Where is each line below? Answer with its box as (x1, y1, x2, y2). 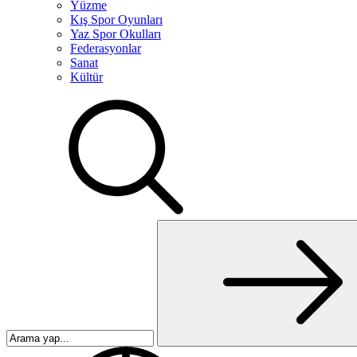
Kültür (70, 70, 103, 84)
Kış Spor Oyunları (70, 13, 163, 26)
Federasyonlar (70, 41, 141, 55)
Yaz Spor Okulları (70, 27, 161, 41)
